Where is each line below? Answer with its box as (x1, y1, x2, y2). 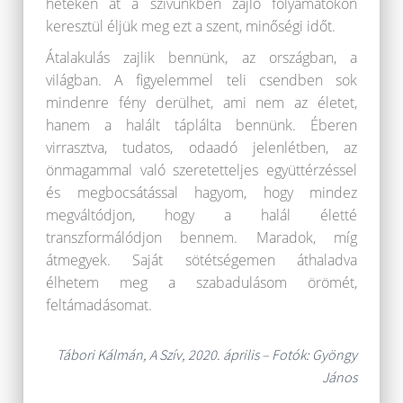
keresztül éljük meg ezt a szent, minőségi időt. (46, 16, 336, 37)
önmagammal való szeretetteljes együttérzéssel (46, 160, 357, 181)
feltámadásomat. (46, 295, 152, 316)
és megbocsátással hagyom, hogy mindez (46, 183, 357, 203)
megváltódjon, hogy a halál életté (46, 205, 357, 226)
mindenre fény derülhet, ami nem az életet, (46, 93, 357, 113)
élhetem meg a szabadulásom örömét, (46, 273, 357, 293)
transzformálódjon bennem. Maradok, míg (46, 228, 357, 248)
